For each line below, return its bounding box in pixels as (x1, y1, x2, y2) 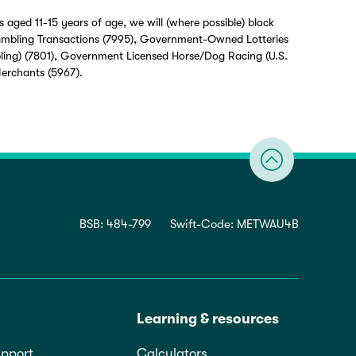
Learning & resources (137, 311, 279, 327)
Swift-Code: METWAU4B (170, 217, 299, 232)
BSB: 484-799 (79, 217, 151, 232)
